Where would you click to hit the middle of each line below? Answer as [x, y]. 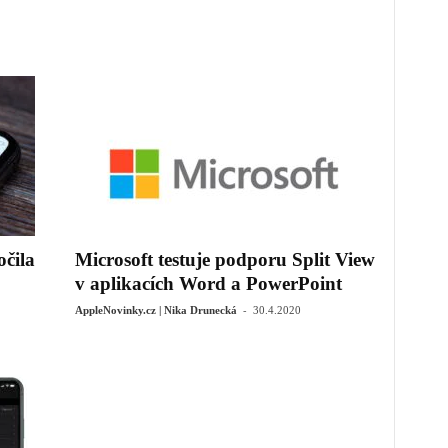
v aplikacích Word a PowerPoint [208, 283]
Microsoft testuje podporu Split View [224, 259]
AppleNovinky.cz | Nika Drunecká [155, 310]
